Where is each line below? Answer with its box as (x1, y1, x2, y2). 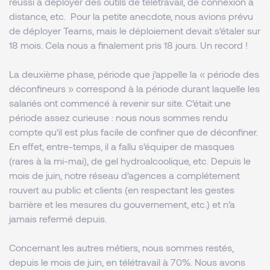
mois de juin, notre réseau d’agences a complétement (9, 169, 240, 181)
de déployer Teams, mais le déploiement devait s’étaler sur (9, 25, 260, 36)
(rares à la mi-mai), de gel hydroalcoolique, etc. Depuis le (9, 155, 251, 166)
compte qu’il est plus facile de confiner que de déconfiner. (9, 126, 258, 137)
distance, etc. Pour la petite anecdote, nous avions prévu (9, 10, 253, 22)
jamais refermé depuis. (9, 213, 109, 224)
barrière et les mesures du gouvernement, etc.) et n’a (9, 198, 235, 210)
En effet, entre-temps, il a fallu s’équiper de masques (9, 140, 234, 152)
